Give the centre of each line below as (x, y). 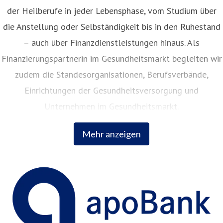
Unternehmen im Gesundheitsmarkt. (111, 107)
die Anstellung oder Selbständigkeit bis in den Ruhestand (111, 27)
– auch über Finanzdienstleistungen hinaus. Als (111, 43)
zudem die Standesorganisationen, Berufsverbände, (111, 75)
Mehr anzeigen (111, 134)
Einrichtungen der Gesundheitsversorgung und (111, 91)
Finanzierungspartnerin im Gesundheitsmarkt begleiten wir (111, 59)
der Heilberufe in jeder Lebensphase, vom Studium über (111, 11)
